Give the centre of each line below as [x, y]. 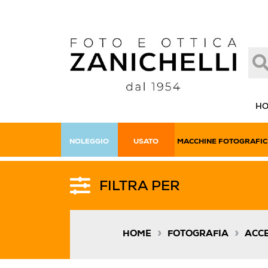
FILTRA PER [140, 187]
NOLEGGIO [89, 142]
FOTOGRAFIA [198, 234]
